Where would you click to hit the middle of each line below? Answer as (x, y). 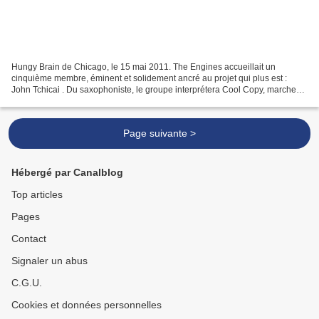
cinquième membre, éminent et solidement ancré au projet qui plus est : (149, 78)
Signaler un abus (49, 261)
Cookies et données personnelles (87, 305)
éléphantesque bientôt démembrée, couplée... (100, 101)
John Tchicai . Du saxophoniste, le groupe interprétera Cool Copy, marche (154, 89)
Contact (29, 239)
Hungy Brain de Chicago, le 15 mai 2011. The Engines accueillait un (143, 67)
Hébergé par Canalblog (67, 172)
